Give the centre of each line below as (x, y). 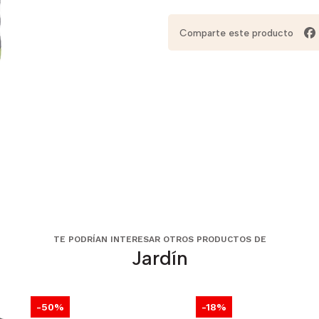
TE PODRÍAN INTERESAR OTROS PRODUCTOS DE (159, 239)
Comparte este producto (236, 32)
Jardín (159, 257)
